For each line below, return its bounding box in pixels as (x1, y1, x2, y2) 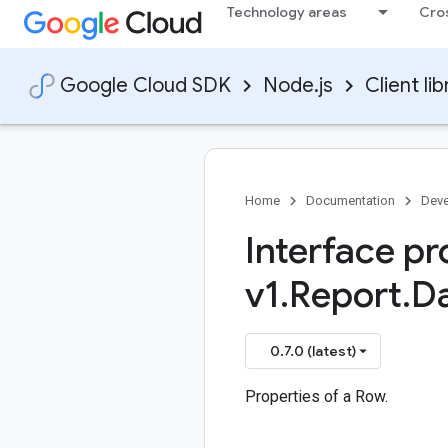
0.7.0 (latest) (270, 342, 356, 360)
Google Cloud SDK (60, 73, 231, 98)
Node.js (263, 73, 333, 98)
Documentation (306, 193, 395, 208)
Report (289, 272, 402, 317)
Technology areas (227, 3, 347, 21)
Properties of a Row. (245, 387, 388, 406)
